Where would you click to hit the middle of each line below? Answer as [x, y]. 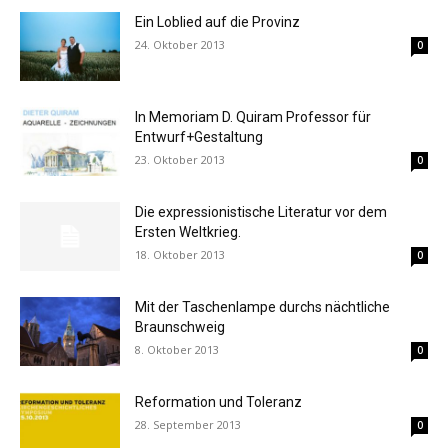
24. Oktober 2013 [180, 45]
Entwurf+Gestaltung [199, 137]
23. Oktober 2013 [180, 160]
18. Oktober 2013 [180, 255]
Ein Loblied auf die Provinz [217, 22]
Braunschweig [180, 327]
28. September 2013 [188, 425]
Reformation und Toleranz [218, 402]
